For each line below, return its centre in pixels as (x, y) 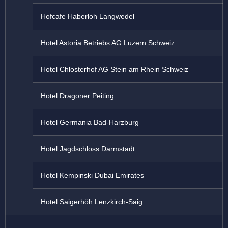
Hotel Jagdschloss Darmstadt (88, 149)
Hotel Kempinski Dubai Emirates (92, 175)
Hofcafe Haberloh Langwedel (88, 17)
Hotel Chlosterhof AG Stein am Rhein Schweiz (115, 69)
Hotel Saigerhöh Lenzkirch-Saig (92, 202)
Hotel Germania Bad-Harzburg (90, 122)
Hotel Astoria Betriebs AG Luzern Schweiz (108, 43)
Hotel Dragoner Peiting (77, 96)
